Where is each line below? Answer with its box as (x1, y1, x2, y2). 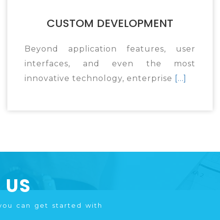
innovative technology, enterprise (25, 74, 175, 83)
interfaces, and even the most (25, 59, 195, 68)
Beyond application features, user (25, 44, 195, 54)
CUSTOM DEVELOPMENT (47, 16, 173, 31)
